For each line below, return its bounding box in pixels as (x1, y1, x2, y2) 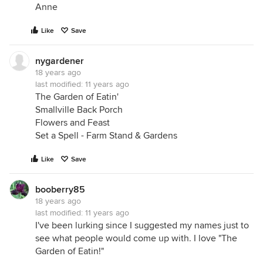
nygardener (35, 55, 84, 67)
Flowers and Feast (35, 117, 110, 129)
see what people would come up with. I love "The (35, 232, 237, 244)
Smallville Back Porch (35, 104, 123, 116)
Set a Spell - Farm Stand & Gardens (35, 130, 177, 141)
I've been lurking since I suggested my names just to (35, 220, 249, 231)
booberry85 (35, 184, 85, 195)
